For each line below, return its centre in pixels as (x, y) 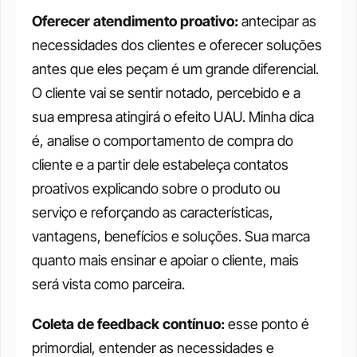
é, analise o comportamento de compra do (163, 141)
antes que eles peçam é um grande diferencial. (175, 69)
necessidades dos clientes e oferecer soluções (177, 45)
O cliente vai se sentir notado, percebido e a (166, 93)
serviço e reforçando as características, (153, 212)
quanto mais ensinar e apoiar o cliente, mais (165, 260)
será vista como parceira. (110, 284)
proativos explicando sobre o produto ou (156, 188)
